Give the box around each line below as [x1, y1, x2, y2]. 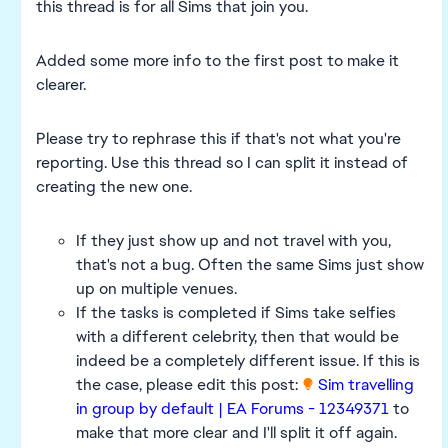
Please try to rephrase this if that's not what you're [36, 128, 401, 149]
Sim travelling [318, 374, 414, 395]
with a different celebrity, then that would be [76, 326, 399, 347]
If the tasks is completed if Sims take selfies [76, 302, 396, 323]
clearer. [36, 74, 86, 95]
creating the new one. [36, 176, 192, 197]
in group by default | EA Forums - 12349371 [76, 398, 389, 419]
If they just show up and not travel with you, [76, 230, 391, 251]
